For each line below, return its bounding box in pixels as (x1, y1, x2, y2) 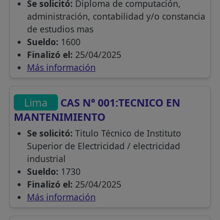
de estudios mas (27, 23, 93, 35)
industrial (27, 152, 66, 165)
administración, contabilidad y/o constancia (27, 10, 205, 22)
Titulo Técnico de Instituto (72, 127, 181, 139)
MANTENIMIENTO (14, 109, 106, 124)
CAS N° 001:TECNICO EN (58, 95, 181, 110)
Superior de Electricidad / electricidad (27, 139, 180, 152)
